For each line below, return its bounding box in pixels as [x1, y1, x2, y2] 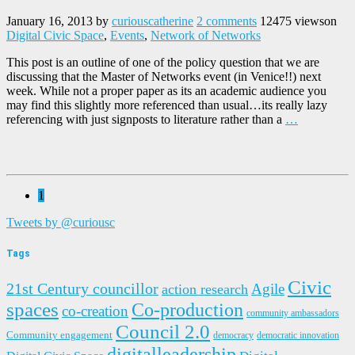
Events [110, 28, 144, 42]
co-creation [62, 302, 128, 319]
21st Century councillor [6, 280, 158, 297]
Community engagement [6, 329, 113, 341]
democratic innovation [257, 330, 339, 341]
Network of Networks [151, 28, 261, 42]
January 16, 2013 [6, 13, 93, 28]
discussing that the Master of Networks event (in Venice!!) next [6, 69, 321, 83]
